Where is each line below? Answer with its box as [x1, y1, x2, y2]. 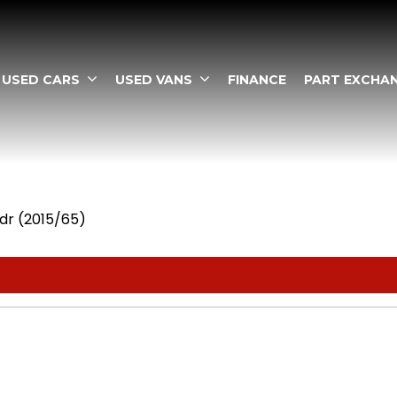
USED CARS [2, 72, 80, 88]
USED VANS [115, 72, 192, 88]
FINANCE [228, 72, 286, 88]
